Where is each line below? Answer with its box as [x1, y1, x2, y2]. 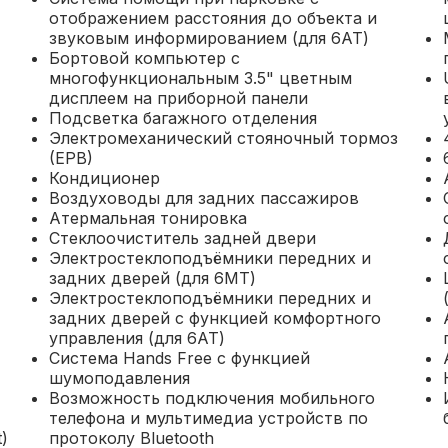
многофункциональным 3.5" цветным [48, 68, 352, 88]
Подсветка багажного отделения [48, 108, 317, 128]
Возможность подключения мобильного [48, 388, 375, 408]
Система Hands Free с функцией [48, 348, 310, 368]
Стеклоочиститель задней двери [48, 228, 316, 248]
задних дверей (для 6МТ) [48, 268, 256, 288]
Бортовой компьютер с [48, 48, 240, 68]
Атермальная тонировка [48, 208, 247, 228]
